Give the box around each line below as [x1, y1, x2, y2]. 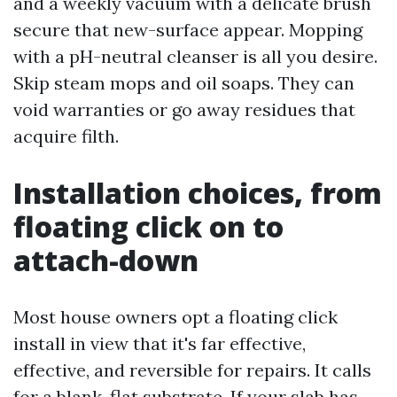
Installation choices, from [13, 174, 382, 212]
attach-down [13, 241, 198, 279]
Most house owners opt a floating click [13, 306, 338, 328]
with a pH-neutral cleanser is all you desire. [13, 45, 378, 67]
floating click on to [13, 207, 284, 245]
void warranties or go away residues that [13, 98, 355, 121]
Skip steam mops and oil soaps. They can [13, 72, 354, 94]
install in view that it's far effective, [13, 332, 306, 354]
